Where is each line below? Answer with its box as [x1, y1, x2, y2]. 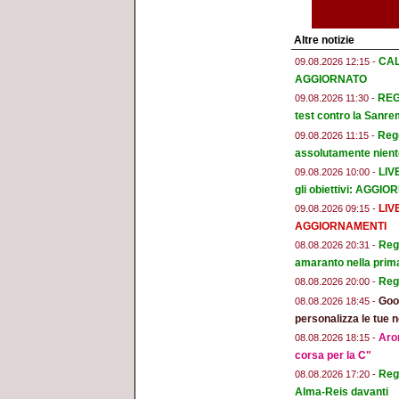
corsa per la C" [295, 348, 371, 362]
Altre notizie [294, 34, 354, 47]
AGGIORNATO [295, 73, 367, 86]
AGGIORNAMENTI [295, 220, 387, 233]
